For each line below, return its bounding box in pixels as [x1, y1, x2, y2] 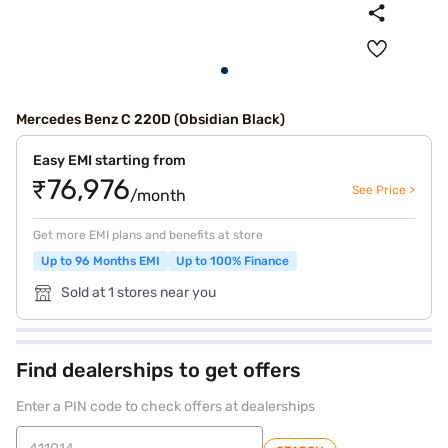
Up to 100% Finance [176, 254, 289, 268]
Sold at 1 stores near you [61, 284, 216, 301]
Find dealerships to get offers [16, 358, 301, 382]
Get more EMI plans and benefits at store [33, 228, 263, 242]
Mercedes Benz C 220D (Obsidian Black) [16, 111, 285, 128]
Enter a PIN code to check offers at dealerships [16, 398, 315, 415]
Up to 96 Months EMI [41, 254, 160, 268]
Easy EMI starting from [33, 152, 186, 169]
